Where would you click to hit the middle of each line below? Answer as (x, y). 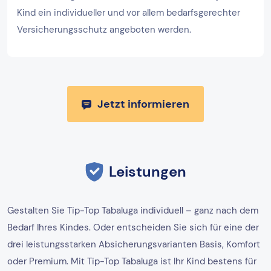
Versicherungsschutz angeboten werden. (104, 29)
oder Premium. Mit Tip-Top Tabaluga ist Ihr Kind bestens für (132, 261)
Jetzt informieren (143, 104)
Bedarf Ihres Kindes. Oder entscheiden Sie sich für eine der (133, 227)
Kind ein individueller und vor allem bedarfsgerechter (129, 12)
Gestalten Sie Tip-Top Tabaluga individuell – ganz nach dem (133, 210)
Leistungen (148, 171)
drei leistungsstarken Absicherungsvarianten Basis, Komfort (134, 244)
